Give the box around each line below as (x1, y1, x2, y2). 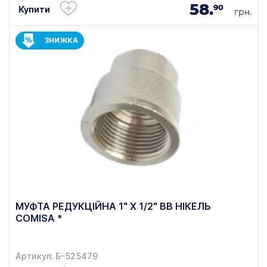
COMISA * (15, 212, 63, 225)
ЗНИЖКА (45, 36, 78, 45)
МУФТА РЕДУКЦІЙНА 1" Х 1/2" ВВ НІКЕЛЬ (15, 200, 211, 213)
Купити (18, 4, 50, 15)
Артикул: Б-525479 (15, 251, 98, 262)
